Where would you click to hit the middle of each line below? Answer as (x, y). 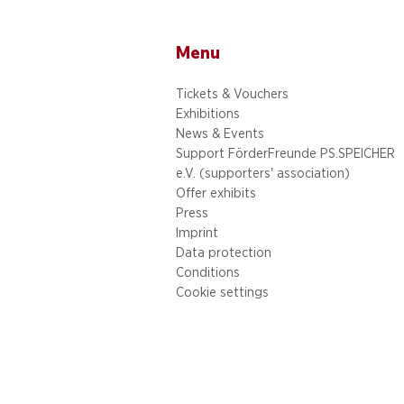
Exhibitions (208, 113)
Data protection (224, 252)
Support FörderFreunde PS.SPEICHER (285, 153)
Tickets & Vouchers (232, 93)
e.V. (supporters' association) (263, 173)
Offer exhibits (216, 193)
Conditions (208, 272)
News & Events (220, 133)
